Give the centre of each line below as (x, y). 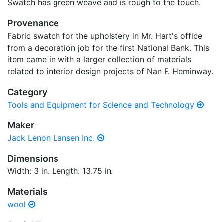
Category (27, 92)
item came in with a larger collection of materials (99, 59)
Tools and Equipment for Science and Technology (102, 105)
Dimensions (33, 158)
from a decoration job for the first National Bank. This (108, 48)
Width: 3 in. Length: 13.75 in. (60, 171)
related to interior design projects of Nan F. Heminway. (110, 71)
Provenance (33, 23)
